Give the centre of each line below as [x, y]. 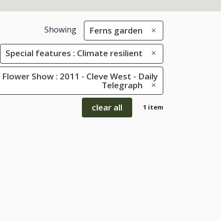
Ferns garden [116, 30]
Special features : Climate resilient [74, 53]
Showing [60, 30]
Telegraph [122, 85]
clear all [107, 108]
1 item [153, 107]
